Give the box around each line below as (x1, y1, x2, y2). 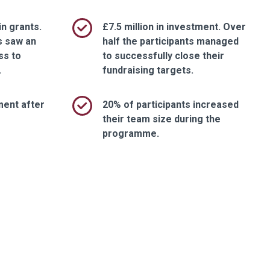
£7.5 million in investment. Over (102, 20, 246, 33)
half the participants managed (102, 35, 239, 47)
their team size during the (102, 113, 221, 125)
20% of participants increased (102, 98, 239, 110)
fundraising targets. (102, 64, 193, 76)
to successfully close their (102, 49, 224, 61)
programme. (102, 127, 159, 139)
